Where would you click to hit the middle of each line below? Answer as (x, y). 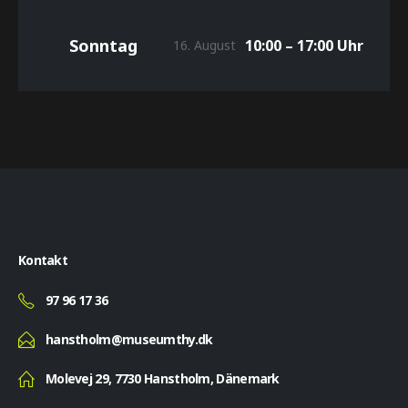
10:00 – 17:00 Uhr (305, 46)
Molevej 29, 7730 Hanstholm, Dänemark (163, 378)
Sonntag (104, 46)
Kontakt (43, 260)
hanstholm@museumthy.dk (129, 339)
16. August (204, 46)
